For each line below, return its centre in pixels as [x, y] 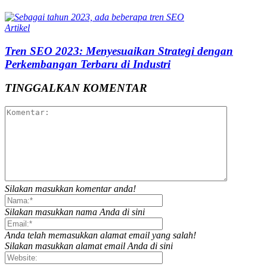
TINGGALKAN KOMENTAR [76, 88]
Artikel [17, 27]
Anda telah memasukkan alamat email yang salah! [100, 235]
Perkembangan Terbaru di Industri [88, 64]
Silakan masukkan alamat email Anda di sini [89, 246]
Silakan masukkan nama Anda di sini [75, 212]
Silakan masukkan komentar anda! [70, 189]
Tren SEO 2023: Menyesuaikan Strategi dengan [119, 51]
